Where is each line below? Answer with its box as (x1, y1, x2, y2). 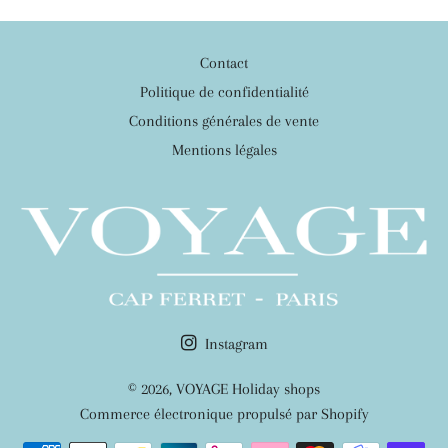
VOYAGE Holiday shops (176, 380, 320, 399)
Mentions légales (171, 141, 277, 159)
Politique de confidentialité (139, 83, 309, 101)
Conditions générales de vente (129, 112, 319, 130)
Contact (200, 54, 248, 72)
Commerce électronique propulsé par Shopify (79, 405, 369, 424)
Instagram (200, 335, 268, 354)
